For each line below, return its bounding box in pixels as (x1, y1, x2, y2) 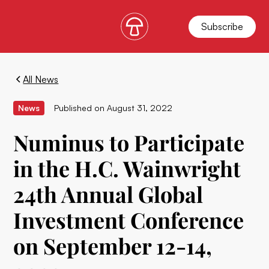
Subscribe (201, 20, 243, 32)
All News (23, 73, 59, 85)
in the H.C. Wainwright (13, 154, 241, 183)
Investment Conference (13, 205, 244, 234)
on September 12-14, (13, 231, 213, 260)
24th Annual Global (13, 180, 204, 208)
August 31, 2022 (107, 103, 173, 113)
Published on (54, 103, 105, 113)
